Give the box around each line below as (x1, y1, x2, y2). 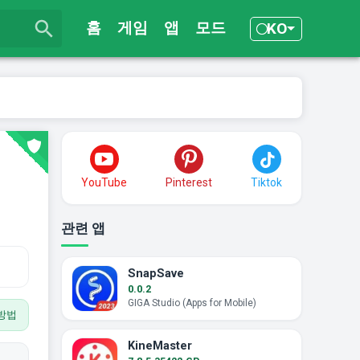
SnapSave (128, 267, 184, 281)
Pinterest (166, 175, 212, 189)
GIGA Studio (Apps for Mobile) (128, 297, 256, 309)
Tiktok (251, 175, 282, 189)
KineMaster (128, 339, 192, 354)
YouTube (81, 175, 127, 189)
